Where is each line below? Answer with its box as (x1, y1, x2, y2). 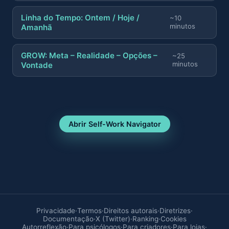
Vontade (21, 60, 53, 70)
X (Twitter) (95, 214, 130, 223)
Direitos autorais (104, 206, 157, 215)
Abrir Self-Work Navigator (68, 119, 161, 128)
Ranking (132, 214, 158, 223)
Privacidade (36, 206, 75, 215)
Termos (77, 206, 102, 215)
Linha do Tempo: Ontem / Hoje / (21, 12, 140, 22)
